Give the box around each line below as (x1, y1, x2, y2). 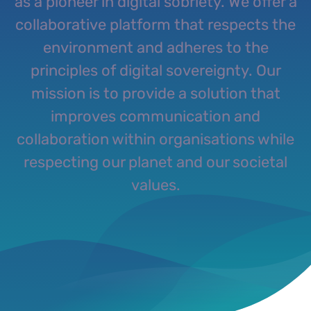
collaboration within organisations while (17, 130, 294, 149)
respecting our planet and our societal (24, 153, 287, 171)
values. (131, 176, 180, 194)
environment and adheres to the (42, 38, 269, 57)
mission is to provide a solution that (31, 84, 280, 103)
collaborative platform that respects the (15, 15, 296, 34)
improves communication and (51, 107, 260, 126)
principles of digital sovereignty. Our (30, 61, 281, 80)
